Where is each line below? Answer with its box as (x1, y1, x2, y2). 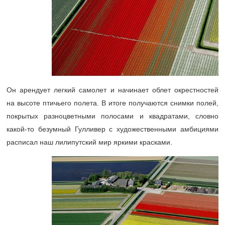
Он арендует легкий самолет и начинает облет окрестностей (7, 86, 218, 94)
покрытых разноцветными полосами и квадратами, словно (7, 112, 218, 121)
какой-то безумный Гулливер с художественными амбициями (7, 125, 218, 134)
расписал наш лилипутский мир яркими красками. (7, 138, 172, 147)
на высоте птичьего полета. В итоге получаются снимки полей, (7, 99, 218, 107)
